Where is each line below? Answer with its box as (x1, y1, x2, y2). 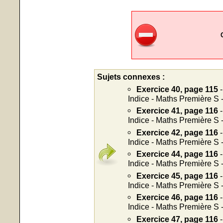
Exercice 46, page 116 (136, 193, 218, 202)
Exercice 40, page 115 (136, 84, 218, 94)
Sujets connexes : (97, 72, 165, 81)
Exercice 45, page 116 (136, 171, 218, 180)
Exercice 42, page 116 (136, 127, 218, 137)
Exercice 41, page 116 (136, 106, 218, 115)
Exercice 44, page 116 (136, 149, 218, 158)
